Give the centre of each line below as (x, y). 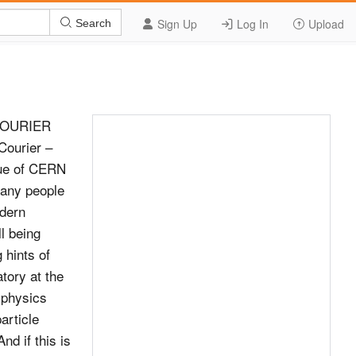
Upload (325, 24)
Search (92, 23)
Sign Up (176, 24)
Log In (251, 24)
